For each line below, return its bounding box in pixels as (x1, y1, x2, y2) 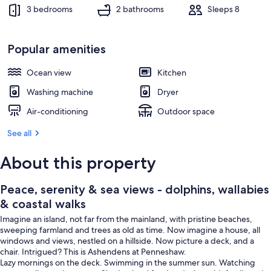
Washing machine (27, 87, 93, 97)
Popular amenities (7, 42, 106, 56)
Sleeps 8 (207, 4, 240, 15)
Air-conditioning (27, 106, 88, 117)
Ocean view (27, 67, 71, 78)
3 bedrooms (27, 4, 73, 15)
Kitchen (157, 67, 186, 78)
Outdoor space (157, 106, 215, 117)
